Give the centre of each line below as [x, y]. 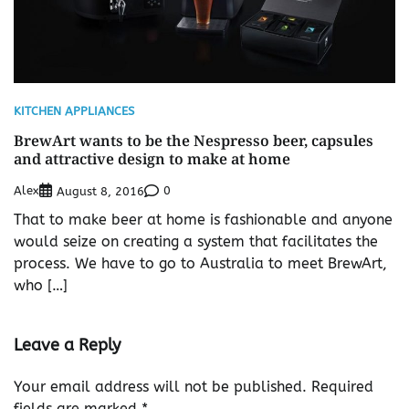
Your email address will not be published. [160, 386]
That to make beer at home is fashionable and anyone [203, 219]
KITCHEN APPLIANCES [74, 110]
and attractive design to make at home [152, 158]
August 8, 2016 [100, 191]
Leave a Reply [67, 345]
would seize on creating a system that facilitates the [196, 241]
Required [342, 386]
